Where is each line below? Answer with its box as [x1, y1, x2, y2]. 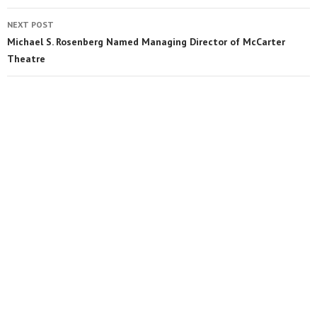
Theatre [7, 52, 45, 65]
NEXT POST [7, 18, 54, 30]
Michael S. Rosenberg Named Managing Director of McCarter [7, 35, 285, 48]
